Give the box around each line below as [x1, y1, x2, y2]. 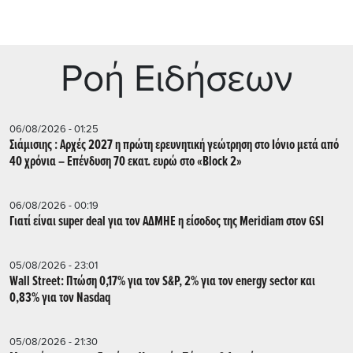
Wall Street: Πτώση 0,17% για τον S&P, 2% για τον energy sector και [9, 272, 184, 291]
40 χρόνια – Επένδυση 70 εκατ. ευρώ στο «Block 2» [9, 152, 242, 171]
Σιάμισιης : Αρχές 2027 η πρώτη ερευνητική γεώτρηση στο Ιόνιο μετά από [9, 136, 339, 154]
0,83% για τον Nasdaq [9, 288, 110, 307]
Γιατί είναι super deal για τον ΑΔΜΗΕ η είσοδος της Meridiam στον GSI [9, 212, 324, 231]
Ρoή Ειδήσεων [60, 55, 293, 102]
